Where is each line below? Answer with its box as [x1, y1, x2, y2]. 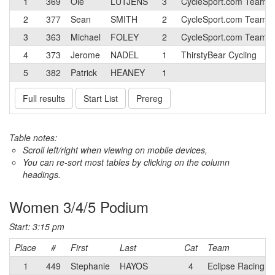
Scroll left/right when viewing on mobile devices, [23, 144, 207, 156]
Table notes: [9, 131, 57, 144]
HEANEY [110, 66, 145, 79]
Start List [83, 92, 118, 104]
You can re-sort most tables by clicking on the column [23, 156, 230, 168]
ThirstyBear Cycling [181, 48, 257, 61]
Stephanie [71, 260, 110, 272]
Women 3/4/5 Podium [9, 196, 149, 217]
